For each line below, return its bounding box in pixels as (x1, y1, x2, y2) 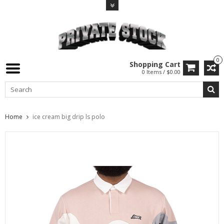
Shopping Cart (129, 59, 180, 69)
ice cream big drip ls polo (32, 112, 105, 121)
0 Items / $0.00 (142, 67, 180, 75)
